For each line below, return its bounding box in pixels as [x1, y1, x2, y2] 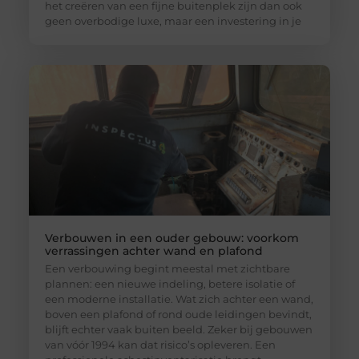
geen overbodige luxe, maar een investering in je [44, 14, 301, 27]
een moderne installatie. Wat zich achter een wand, [44, 292, 313, 305]
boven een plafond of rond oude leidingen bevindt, [44, 307, 312, 321]
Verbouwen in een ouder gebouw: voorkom [44, 230, 299, 245]
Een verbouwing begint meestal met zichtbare [44, 261, 290, 275]
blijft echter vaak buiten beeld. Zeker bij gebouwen [44, 322, 313, 336]
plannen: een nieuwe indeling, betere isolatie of [44, 276, 295, 290]
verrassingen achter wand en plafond [44, 243, 263, 258]
